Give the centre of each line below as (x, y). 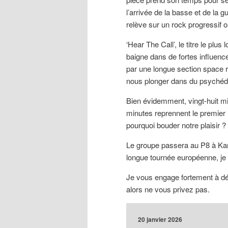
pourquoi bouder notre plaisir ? (176, 125)
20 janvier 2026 (160, 220)
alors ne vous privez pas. (168, 189)
